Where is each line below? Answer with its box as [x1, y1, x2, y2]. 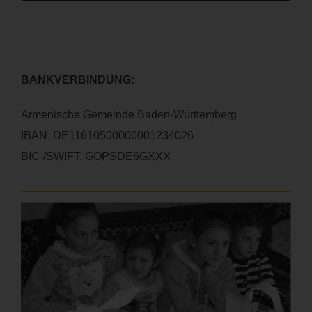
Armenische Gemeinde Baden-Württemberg [20, 108, 237, 120]
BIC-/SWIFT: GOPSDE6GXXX [20, 150, 171, 162]
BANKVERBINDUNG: [20, 73, 134, 86]
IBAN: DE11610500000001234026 [20, 129, 194, 141]
